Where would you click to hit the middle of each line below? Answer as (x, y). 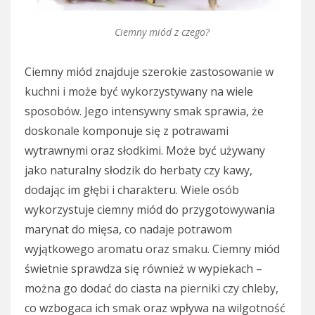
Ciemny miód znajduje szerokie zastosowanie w (149, 71)
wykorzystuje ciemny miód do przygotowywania (150, 209)
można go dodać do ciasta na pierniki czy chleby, (152, 288)
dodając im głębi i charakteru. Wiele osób (132, 189)
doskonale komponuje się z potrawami (127, 130)
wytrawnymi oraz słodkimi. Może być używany (145, 150)
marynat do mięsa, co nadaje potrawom (128, 229)
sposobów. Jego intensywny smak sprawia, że (144, 111)
